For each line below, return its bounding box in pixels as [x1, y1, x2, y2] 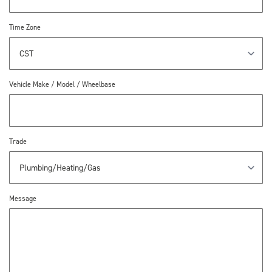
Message [9, 194, 36, 203]
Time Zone [9, 22, 41, 32]
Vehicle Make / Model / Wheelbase [9, 80, 115, 89]
